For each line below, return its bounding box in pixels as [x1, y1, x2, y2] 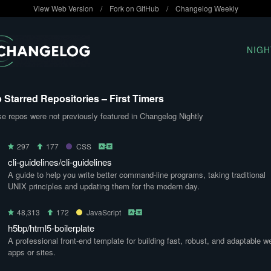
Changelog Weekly [175, 3, 238, 13]
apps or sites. [8, 246, 56, 258]
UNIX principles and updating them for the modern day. [8, 180, 200, 192]
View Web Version [33, 3, 93, 13]
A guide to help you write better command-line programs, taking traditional [8, 169, 266, 180]
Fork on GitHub [109, 3, 159, 13]
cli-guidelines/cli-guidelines [8, 155, 112, 168]
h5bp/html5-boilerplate [8, 221, 94, 234]
